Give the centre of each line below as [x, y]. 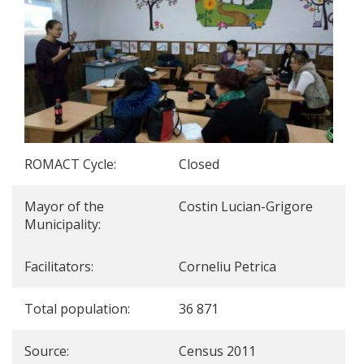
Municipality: [64, 224]
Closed [199, 164]
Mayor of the [64, 206]
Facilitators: [61, 266]
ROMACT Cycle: [72, 164]
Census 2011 [217, 351]
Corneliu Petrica [227, 266]
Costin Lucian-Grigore [246, 206]
